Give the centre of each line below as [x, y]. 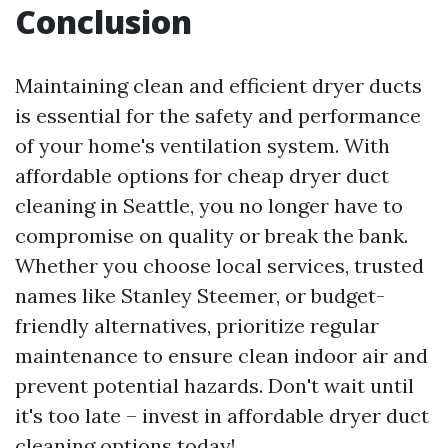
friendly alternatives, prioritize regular [197, 325]
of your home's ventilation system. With [202, 145]
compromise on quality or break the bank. [211, 235]
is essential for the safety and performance [218, 115]
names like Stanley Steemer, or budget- [200, 295]
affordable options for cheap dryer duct [202, 175]
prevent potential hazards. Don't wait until [214, 385]
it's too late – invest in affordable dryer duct [222, 415]
